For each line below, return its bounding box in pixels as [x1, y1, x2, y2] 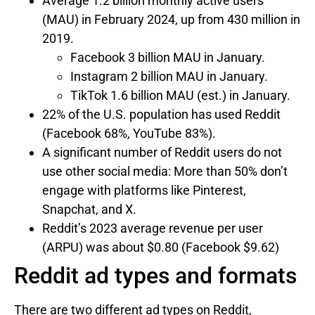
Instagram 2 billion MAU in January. [70, 69, 268, 84]
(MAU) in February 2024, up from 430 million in [42, 12, 300, 27]
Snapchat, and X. [42, 202, 136, 217]
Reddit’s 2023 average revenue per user [42, 221, 263, 236]
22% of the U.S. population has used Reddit [42, 107, 281, 122]
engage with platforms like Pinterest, [42, 183, 246, 198]
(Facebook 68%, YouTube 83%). [42, 126, 216, 141]
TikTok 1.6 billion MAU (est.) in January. [70, 88, 290, 103]
